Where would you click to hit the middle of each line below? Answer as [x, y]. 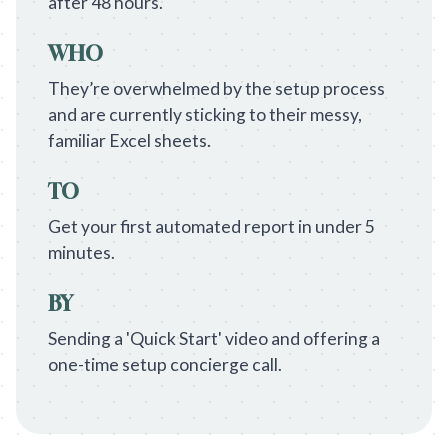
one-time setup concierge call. [165, 364]
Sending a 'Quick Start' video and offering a [214, 338]
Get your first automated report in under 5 [211, 226]
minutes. [81, 252]
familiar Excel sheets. [129, 140]
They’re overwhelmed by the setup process [216, 88]
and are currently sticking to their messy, [205, 114]
